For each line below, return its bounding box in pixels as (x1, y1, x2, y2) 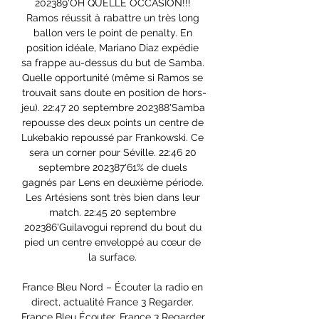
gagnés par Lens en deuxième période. (21, 177, 204, 189)
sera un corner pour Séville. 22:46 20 (28, 147, 197, 159)
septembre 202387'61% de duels (38, 162, 187, 174)
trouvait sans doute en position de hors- (21, 87, 206, 99)
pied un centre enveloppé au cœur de (24, 236, 201, 249)
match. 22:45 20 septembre (49, 206, 176, 219)
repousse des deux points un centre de (21, 117, 204, 129)
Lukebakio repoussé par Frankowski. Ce (21, 132, 204, 144)
